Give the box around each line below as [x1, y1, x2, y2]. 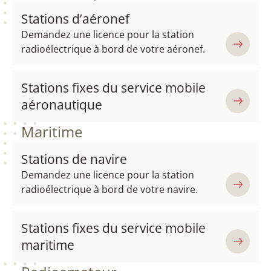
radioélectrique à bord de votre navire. [21, 183, 198, 196]
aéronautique [21, 96, 102, 113]
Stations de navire [21, 151, 127, 168]
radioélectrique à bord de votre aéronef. [21, 42, 205, 56]
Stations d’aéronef [21, 10, 129, 27]
